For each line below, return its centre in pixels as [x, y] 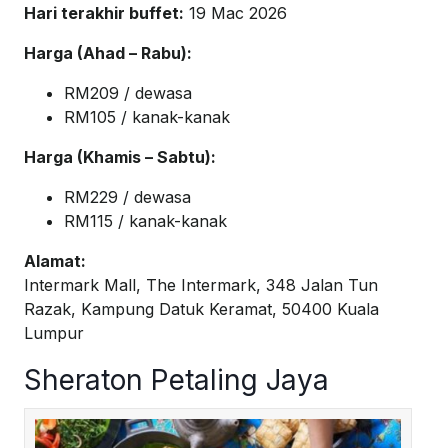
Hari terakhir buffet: [104, 13]
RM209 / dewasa [128, 93]
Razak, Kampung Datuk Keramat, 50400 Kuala [201, 309]
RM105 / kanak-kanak [147, 117]
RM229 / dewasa [127, 197]
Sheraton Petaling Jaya [176, 380]
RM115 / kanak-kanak [145, 221]
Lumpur [54, 333]
